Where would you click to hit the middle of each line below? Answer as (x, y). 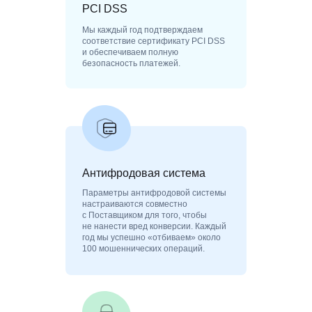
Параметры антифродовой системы (154, 193)
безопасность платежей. (131, 63)
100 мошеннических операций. (143, 248)
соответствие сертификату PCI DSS (154, 41)
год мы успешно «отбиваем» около (151, 237)
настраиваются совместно (135, 204)
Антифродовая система (144, 173)
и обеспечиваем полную (130, 52)
